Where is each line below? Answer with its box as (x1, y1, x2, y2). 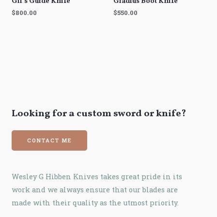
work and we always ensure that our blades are (12, 185, 178, 194)
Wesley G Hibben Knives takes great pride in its (12, 171, 182, 181)
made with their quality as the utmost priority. (12, 198, 179, 207)
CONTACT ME (27, 137, 72, 144)
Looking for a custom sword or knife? (12, 107, 186, 121)
